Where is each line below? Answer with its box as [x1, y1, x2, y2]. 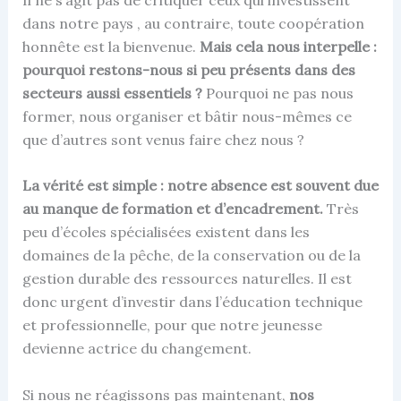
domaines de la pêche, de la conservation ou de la [21, 246, 361, 265]
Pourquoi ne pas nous [201, 83, 354, 102]
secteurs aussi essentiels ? [21, 83, 202, 102]
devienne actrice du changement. [21, 339, 252, 358]
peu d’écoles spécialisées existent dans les [21, 223, 310, 242]
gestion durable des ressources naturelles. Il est [21, 269, 352, 288]
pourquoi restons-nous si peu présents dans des [21, 60, 355, 79]
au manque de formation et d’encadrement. [21, 200, 323, 218]
